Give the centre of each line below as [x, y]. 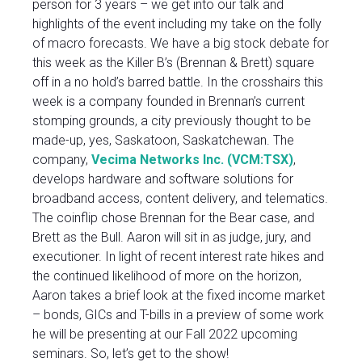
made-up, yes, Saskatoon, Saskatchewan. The [163, 141]
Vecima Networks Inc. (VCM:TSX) [192, 160]
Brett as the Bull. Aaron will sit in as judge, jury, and [172, 238]
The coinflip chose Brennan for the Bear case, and [173, 218]
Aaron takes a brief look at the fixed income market [179, 296]
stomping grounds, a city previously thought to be [172, 121]
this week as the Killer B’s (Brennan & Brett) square [173, 63]
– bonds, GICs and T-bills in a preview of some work [178, 315]
